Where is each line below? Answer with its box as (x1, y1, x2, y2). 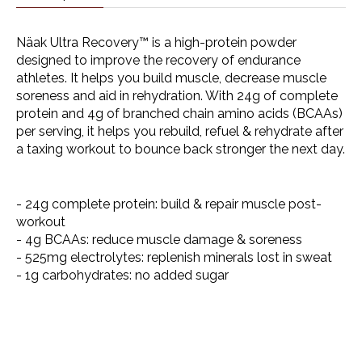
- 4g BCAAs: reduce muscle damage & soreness (16, 231, 302, 247)
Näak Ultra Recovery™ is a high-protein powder (16, 34, 297, 50)
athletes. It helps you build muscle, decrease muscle (16, 69, 326, 86)
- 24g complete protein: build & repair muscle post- (16, 196, 322, 212)
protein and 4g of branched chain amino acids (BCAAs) (16, 105, 343, 121)
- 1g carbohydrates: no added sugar (16, 267, 229, 283)
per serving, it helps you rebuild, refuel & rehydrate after (16, 123, 343, 139)
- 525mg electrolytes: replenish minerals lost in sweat (16, 249, 332, 265)
